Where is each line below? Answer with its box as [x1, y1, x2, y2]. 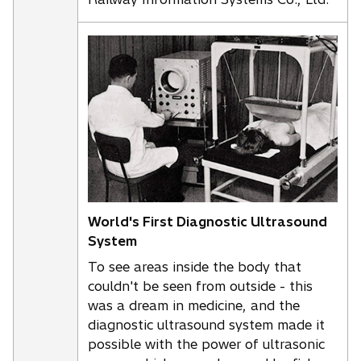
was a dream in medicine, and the [88, 297, 300, 313]
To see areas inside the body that [88, 258, 301, 275]
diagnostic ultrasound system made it [88, 316, 325, 333]
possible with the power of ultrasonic [88, 335, 325, 352]
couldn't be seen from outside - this [88, 277, 313, 294]
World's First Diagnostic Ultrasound [88, 213, 327, 230]
